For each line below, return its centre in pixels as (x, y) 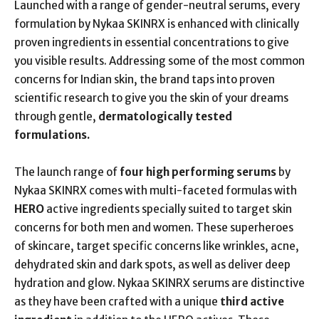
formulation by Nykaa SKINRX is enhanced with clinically (157, 24)
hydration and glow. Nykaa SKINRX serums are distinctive (159, 283)
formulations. (52, 135)
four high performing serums (198, 172)
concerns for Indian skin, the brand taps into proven (145, 79)
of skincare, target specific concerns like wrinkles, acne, (157, 246)
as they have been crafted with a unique (117, 302)
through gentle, (56, 116)
